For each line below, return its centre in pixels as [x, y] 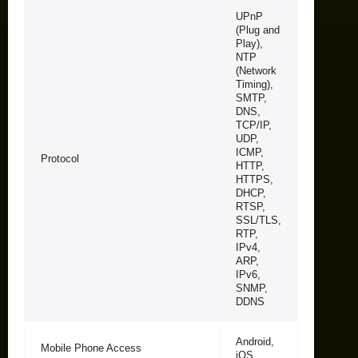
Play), [249, 43]
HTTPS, [255, 179]
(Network [256, 70]
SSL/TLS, [259, 220]
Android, [255, 341]
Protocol [60, 158]
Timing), [255, 84]
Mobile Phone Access [91, 348]
